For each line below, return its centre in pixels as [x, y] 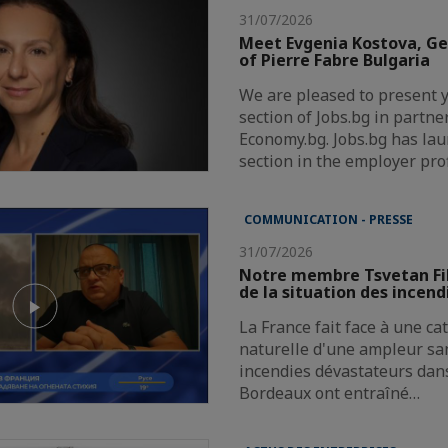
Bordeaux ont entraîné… [330, 392]
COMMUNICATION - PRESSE [329, 219]
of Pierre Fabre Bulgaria [335, 59]
